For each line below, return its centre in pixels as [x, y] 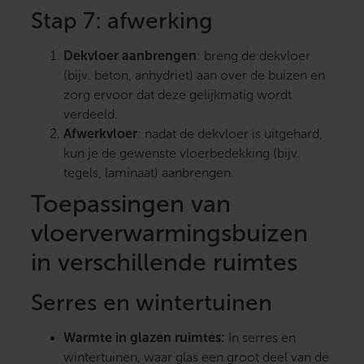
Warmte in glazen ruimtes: [144, 338]
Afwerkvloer [100, 134]
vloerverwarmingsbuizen [169, 233]
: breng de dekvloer [253, 56]
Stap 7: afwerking [122, 21]
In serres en [260, 338]
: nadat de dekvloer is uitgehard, [230, 134]
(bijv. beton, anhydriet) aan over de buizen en [194, 76]
